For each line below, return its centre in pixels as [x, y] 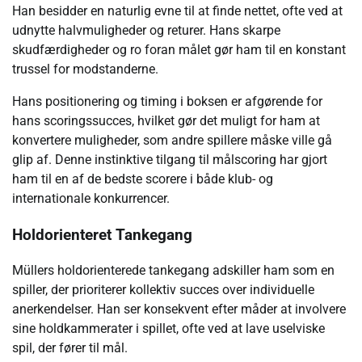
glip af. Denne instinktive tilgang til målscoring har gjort [170, 160]
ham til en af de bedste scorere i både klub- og [143, 179]
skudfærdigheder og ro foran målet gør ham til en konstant [179, 50]
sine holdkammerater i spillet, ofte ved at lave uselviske [168, 329]
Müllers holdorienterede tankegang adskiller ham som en [173, 271]
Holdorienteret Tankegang [102, 235]
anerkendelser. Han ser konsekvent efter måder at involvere [179, 309]
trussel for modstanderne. [85, 69]
